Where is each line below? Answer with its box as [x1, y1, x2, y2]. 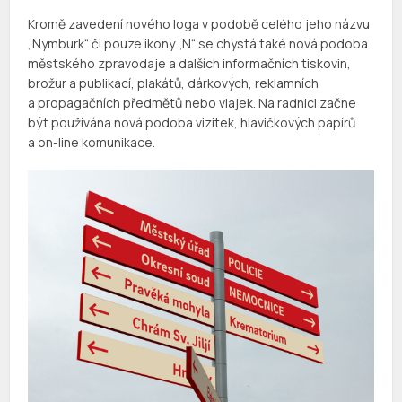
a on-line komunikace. [28, 133, 156, 151]
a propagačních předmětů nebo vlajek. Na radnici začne [28, 93, 357, 111]
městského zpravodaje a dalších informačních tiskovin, [28, 54, 352, 72]
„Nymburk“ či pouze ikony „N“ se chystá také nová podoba [28, 34, 369, 52]
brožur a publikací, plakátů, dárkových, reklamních [28, 74, 319, 92]
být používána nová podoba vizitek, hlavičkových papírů [28, 113, 356, 131]
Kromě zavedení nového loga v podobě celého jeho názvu [28, 14, 371, 32]
